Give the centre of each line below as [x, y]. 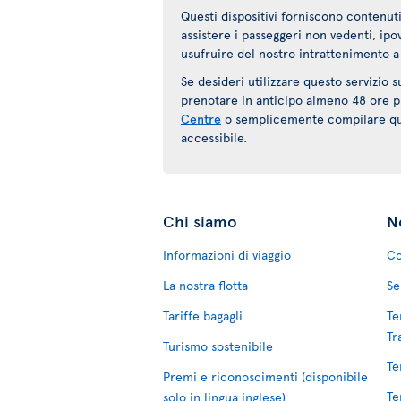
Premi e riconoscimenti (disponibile [265, 376]
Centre [201, 119]
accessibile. [214, 137]
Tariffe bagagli [203, 316]
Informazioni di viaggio [227, 255]
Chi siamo [200, 221]
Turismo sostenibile [218, 346]
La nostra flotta [205, 285]
